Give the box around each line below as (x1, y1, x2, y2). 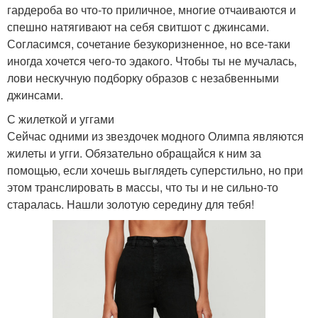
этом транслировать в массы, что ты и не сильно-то (7, 178, 278, 195)
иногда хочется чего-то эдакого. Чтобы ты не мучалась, (7, 52, 297, 69)
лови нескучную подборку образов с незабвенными (7, 69, 279, 86)
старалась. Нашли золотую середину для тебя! (7, 195, 254, 212)
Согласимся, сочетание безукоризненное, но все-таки (7, 35, 290, 52)
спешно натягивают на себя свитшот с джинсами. (7, 18, 269, 35)
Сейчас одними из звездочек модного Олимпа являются (7, 127, 304, 144)
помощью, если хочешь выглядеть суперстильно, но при (7, 161, 303, 178)
